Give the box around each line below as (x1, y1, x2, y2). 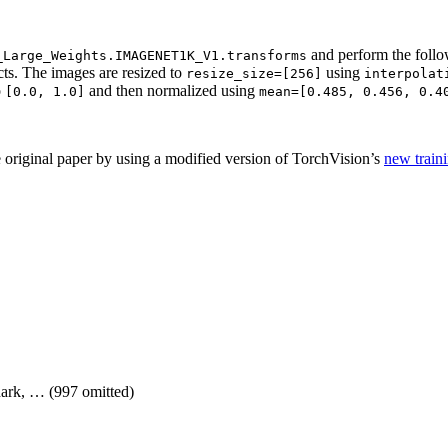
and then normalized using (85, 81, 259, 99)
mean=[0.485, (259, 83, 355, 99)
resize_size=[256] (186, 65, 322, 81)
